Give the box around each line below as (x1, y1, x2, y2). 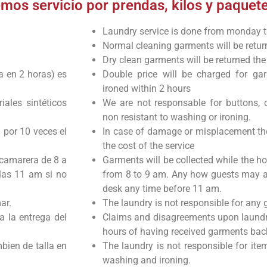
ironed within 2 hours (103, 82, 191, 94)
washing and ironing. (103, 254, 191, 266)
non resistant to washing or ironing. (103, 111, 251, 123)
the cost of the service (103, 139, 194, 151)
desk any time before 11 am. (103, 182, 224, 194)
